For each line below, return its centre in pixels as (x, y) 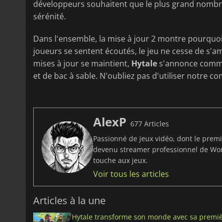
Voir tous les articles (131, 174)
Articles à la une (69, 201)
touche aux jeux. (120, 161)
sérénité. (50, 17)
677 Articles (150, 124)
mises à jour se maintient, (82, 64)
